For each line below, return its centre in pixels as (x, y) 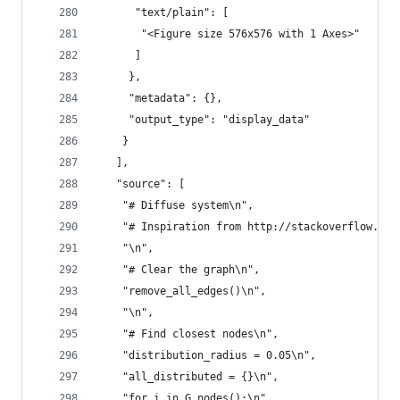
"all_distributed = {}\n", (188, 377)
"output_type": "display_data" (204, 120)
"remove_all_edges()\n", (182, 291)
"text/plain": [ (163, 12)
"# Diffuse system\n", (175, 205)
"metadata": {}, (160, 98)
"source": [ (141, 184)
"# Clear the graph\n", (179, 270)
